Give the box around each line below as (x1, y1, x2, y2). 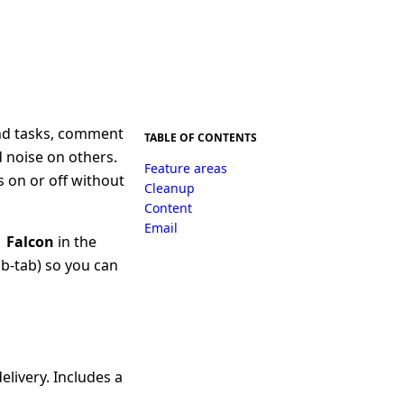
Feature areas (144, 159, 227, 177)
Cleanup (144, 179, 195, 197)
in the (54, 231, 96, 252)
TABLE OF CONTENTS (144, 129, 257, 145)
